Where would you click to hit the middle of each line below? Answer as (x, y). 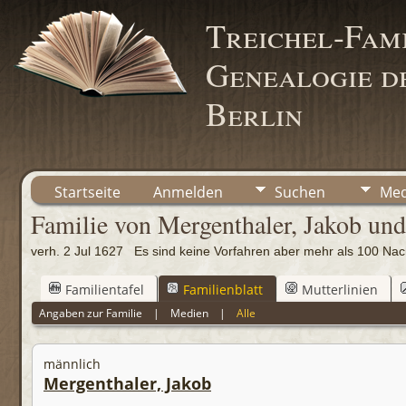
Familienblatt (223, 289)
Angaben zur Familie (91, 313)
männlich (72, 364)
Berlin (254, 113)
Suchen (300, 192)
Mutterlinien (340, 289)
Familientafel (105, 289)
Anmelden (188, 192)
